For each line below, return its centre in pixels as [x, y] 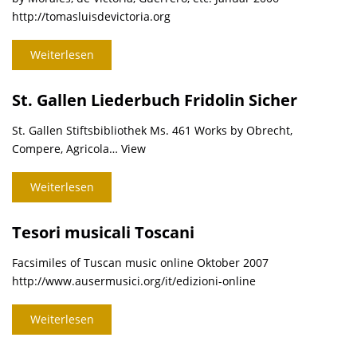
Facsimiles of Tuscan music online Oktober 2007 [140, 263]
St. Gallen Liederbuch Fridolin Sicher [155, 100]
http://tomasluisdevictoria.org [91, 17]
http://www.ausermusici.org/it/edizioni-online [134, 281]
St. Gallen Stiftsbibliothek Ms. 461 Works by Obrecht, [152, 131]
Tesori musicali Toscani [103, 233]
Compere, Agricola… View [79, 149]
